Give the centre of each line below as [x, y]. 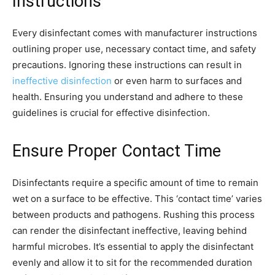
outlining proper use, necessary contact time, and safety [134, 49]
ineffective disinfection [62, 81]
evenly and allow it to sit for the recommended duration [132, 263]
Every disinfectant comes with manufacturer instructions [135, 33]
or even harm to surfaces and [177, 81]
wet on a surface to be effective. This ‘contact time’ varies [137, 199]
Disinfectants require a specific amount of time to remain [135, 183]
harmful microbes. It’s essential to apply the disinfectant [133, 247]
